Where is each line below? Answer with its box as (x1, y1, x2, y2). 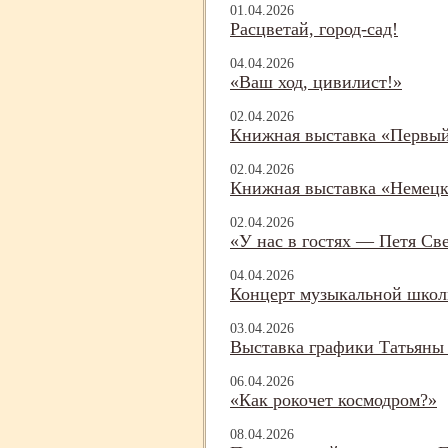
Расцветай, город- (230, 19, 367, 40)
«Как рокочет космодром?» (230, 390, 437, 411)
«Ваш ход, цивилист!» (230, 72, 402, 93)
